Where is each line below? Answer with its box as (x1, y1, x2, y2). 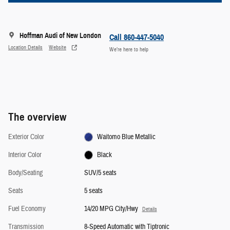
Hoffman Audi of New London (20, 31, 101, 40)
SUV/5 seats (84, 168, 117, 178)
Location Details (8, 44, 43, 51)
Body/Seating (8, 168, 43, 178)
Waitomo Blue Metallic (97, 132, 156, 142)
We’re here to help (109, 46, 148, 53)
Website (49, 44, 66, 51)
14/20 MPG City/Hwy (84, 204, 138, 214)
